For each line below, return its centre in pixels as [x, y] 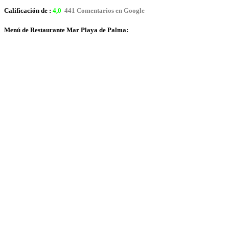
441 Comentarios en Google [104, 10]
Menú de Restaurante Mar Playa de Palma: [66, 30]
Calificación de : [28, 10]
